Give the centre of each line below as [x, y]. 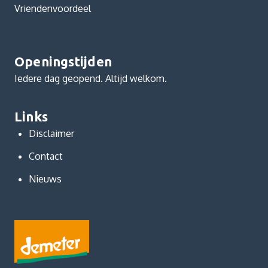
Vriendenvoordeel [52, 8]
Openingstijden [63, 61]
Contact [45, 156]
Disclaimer [51, 133]
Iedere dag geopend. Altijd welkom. [90, 78]
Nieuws [45, 179]
